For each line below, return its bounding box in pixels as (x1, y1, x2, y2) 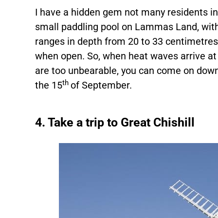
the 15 (35, 79, 63, 91)
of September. (71, 79, 132, 91)
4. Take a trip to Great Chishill (35, 115, 195, 130)
